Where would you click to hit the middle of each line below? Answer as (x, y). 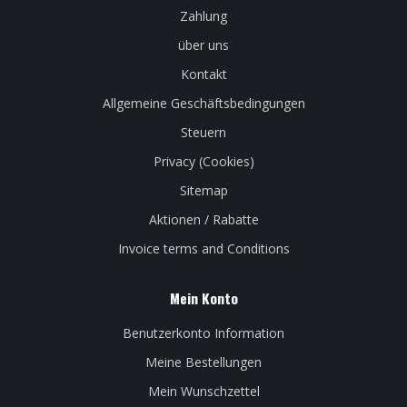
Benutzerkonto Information (203, 333)
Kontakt (203, 74)
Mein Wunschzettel (203, 392)
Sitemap (203, 191)
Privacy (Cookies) (203, 162)
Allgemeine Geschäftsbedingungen (203, 104)
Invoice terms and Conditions (203, 249)
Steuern (203, 133)
